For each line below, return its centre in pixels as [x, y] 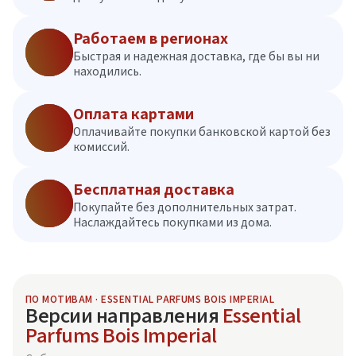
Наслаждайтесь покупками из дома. [172, 222]
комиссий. [101, 147]
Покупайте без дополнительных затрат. [185, 207]
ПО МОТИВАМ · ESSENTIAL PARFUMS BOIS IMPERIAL [150, 299]
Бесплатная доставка [154, 190]
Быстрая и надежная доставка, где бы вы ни [196, 56]
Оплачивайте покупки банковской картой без [202, 132]
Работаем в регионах [151, 39]
